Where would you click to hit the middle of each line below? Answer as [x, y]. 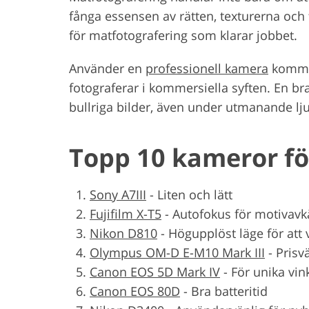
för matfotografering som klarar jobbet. [183, 35]
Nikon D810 [123, 233]
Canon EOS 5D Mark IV [155, 271]
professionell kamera [207, 68]
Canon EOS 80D [135, 291]
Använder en [107, 68]
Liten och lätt [195, 194]
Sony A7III [118, 194]
